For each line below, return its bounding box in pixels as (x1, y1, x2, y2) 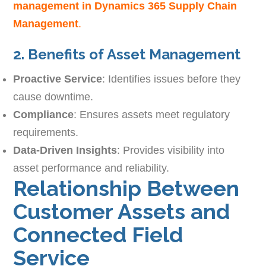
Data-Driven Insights (13, 144, 118, 157)
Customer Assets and (13, 199, 230, 224)
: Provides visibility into (117, 144, 225, 157)
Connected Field (13, 222, 183, 248)
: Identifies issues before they (102, 73, 241, 85)
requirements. (13, 126, 79, 139)
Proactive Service (13, 73, 103, 85)
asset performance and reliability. (13, 162, 170, 175)
